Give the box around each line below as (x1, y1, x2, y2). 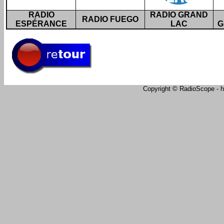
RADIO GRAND (150, 10, 208, 19)
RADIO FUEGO (82, 15, 138, 23)
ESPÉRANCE (15, 19, 67, 28)
